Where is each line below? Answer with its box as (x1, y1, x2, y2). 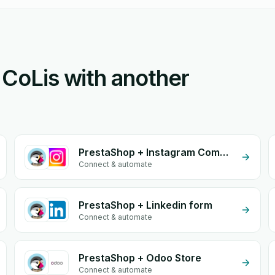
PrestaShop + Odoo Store (78, 252, 201, 264)
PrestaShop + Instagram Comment (219, 146, 228, 158)
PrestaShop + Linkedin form (78, 199, 212, 211)
